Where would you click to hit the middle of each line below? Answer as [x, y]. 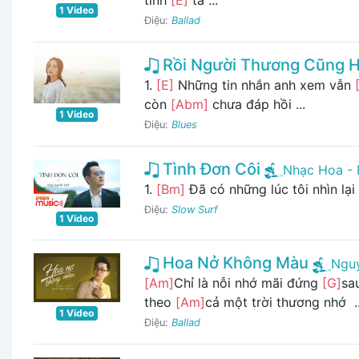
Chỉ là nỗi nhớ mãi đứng [248, 283]
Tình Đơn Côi [209, 169]
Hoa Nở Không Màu [233, 263]
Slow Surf [194, 209]
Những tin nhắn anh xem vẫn [264, 85]
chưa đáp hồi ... [256, 104]
